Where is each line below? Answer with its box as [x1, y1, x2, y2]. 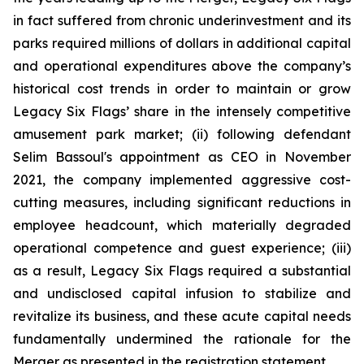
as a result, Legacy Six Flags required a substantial [13, 262, 351, 279]
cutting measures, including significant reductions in [13, 194, 351, 210]
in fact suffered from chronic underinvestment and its [13, 12, 351, 28]
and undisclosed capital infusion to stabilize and [13, 285, 351, 301]
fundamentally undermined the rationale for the [13, 331, 351, 347]
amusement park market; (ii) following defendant [13, 126, 351, 142]
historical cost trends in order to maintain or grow [13, 80, 351, 97]
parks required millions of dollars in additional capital [13, 35, 351, 51]
